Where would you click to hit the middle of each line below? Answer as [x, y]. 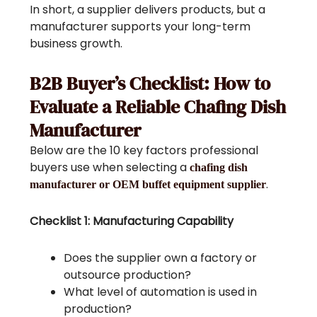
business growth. [76, 43]
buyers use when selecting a [110, 167]
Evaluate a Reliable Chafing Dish [158, 106]
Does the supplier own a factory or [161, 258]
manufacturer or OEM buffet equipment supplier [148, 184]
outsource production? [128, 275]
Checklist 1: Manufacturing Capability [132, 221]
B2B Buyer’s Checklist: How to [150, 83]
